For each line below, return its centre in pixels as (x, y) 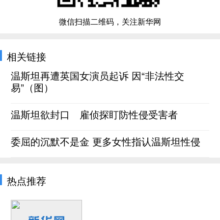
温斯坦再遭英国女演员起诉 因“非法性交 (98, 75)
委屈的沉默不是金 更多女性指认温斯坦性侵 (106, 141)
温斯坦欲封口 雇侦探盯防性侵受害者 (95, 114)
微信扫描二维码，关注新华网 (110, 21)
